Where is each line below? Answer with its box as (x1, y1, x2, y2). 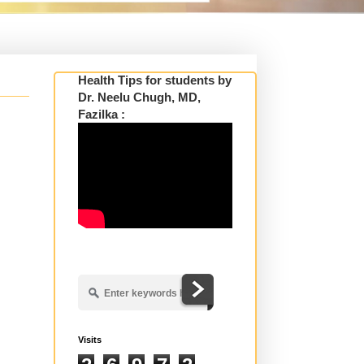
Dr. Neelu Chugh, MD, (78, 89, 201, 104)
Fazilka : (78, 106, 125, 121)
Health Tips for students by (78, 72, 232, 87)
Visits (78, 334, 102, 344)
